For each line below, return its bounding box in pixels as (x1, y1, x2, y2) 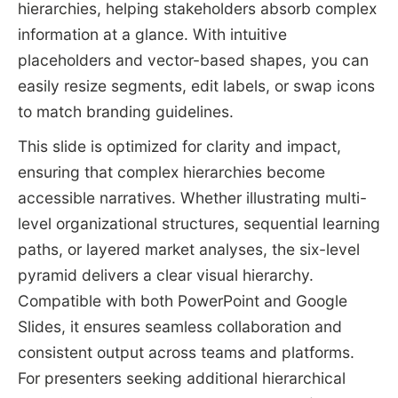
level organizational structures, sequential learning (17, 214, 380, 234)
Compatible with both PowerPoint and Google (17, 291, 347, 311)
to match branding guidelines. (17, 102, 234, 122)
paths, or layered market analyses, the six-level (17, 240, 360, 259)
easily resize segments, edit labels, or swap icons (17, 76, 375, 96)
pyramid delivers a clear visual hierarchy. (17, 266, 314, 285)
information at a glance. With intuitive (17, 25, 287, 44)
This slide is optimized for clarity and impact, (17, 137, 341, 156)
